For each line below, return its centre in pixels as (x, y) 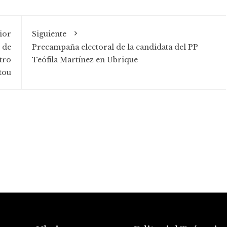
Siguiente (49, 34)
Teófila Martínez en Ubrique (85, 60)
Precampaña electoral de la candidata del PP (115, 47)
